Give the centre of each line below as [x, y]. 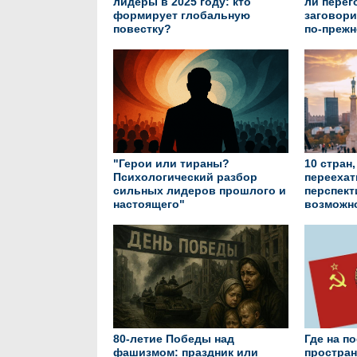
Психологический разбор [185, 177]
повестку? [142, 29]
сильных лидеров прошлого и [200, 190]
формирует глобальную [182, 15]
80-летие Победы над [174, 339]
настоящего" [149, 204]
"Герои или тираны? [171, 163]
